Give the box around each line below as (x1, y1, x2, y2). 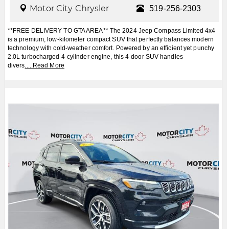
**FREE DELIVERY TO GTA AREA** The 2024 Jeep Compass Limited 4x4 (7, 27, 216, 34)
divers (7, 61, 25, 69)
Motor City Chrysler (29, 3, 109, 13)
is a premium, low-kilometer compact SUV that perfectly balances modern (7, 35, 214, 43)
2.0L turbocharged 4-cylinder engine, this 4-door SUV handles (7, 53, 183, 60)
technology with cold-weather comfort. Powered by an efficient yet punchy (7, 44, 215, 52)
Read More (32, 61, 64, 69)
